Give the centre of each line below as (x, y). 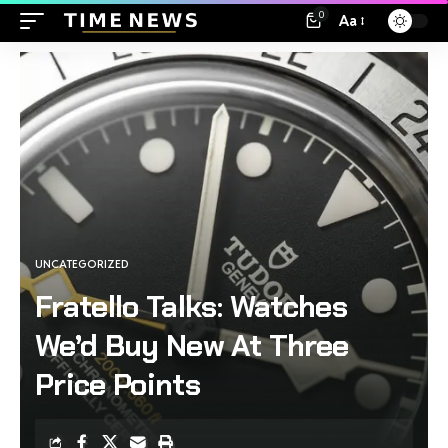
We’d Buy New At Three (192, 345)
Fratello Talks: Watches (191, 306)
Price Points (118, 384)
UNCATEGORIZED (82, 264)
